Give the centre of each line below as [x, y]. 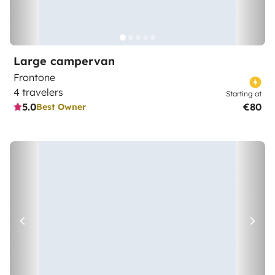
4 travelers [38, 92]
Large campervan [64, 61]
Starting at [244, 94]
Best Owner [61, 107]
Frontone [34, 77]
